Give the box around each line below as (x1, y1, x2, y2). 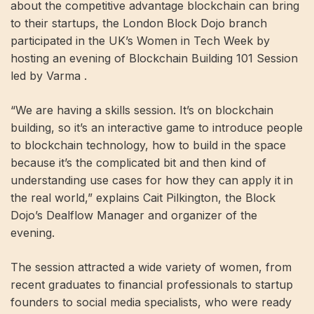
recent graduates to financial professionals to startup (11, 278, 293, 292)
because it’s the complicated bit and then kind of (11, 156, 266, 170)
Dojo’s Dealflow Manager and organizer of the (11, 208, 257, 222)
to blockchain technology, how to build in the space (11, 138, 286, 152)
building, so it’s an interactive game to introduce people (11, 121, 303, 135)
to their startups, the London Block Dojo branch (11, 16, 267, 30)
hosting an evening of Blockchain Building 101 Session (11, 51, 298, 65)
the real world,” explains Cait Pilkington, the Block (11, 191, 275, 205)
